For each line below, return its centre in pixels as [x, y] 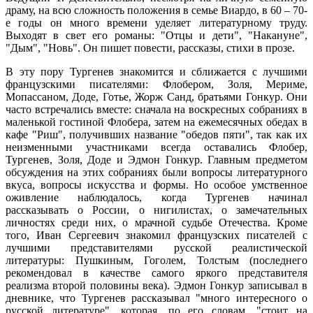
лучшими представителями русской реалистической [156, 247]
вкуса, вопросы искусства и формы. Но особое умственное [156, 184]
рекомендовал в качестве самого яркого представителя [156, 272]
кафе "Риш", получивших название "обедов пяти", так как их [156, 134]
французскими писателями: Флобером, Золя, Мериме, [156, 84]
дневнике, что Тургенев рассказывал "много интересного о [156, 298]
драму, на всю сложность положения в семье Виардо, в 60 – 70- [156, 10]
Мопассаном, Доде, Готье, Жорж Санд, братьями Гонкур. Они [156, 96]
